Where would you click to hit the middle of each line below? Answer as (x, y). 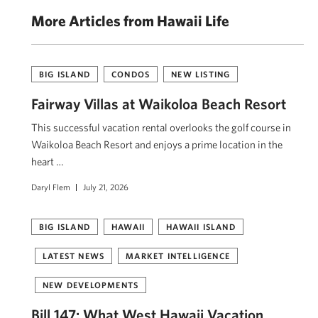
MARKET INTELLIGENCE (178, 255)
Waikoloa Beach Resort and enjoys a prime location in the (157, 144)
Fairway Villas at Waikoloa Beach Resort (159, 103)
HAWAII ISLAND (201, 226)
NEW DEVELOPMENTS (91, 284)
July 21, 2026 (106, 186)
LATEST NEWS (74, 255)
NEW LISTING (201, 73)
